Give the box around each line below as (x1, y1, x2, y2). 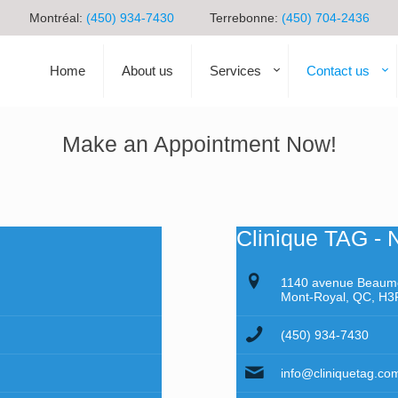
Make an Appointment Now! (61, 131, 337, 156)
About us (121, 63, 173, 78)
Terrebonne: (209, 11, 282, 25)
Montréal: (28, 11, 86, 25)
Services (209, 63, 261, 78)
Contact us (306, 63, 370, 78)
